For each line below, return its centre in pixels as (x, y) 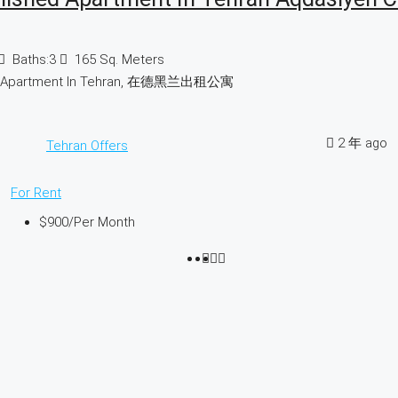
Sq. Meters (132, 59)
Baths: (31, 59)
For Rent (36, 192)
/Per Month (102, 222)
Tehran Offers (87, 146)
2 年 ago (362, 143)
